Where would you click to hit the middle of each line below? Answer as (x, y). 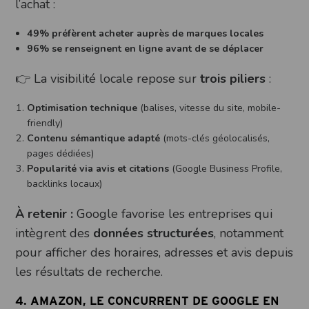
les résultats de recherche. (89, 271)
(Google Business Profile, (226, 168)
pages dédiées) (61, 153)
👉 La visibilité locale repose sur (108, 78)
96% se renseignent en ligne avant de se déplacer (146, 48)
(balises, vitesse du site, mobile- (209, 108)
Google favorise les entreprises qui (173, 213)
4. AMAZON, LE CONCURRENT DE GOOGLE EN (148, 300)
